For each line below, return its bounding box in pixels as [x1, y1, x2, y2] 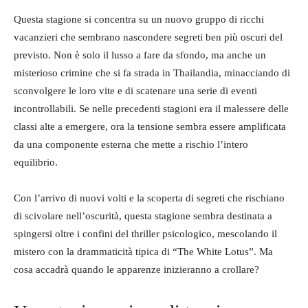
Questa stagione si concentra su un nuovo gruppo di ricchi [14, 14, 264, 25]
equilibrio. [14, 157, 58, 168]
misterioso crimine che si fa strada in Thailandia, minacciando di [14, 67, 290, 78]
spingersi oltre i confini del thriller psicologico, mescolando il [14, 228, 277, 239]
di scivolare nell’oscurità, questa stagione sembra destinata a [14, 210, 272, 221]
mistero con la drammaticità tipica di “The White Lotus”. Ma [14, 246, 273, 257]
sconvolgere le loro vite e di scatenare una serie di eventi [14, 85, 257, 96]
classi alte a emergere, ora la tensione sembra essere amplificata [14, 121, 286, 132]
